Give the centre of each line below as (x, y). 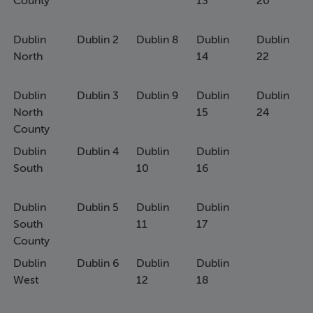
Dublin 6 (98, 264)
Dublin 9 (158, 96)
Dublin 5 (98, 208)
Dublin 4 (99, 152)
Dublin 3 (98, 96)
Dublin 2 (98, 40)
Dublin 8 (158, 40)
